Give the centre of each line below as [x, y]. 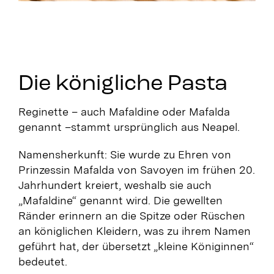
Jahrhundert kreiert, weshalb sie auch [115, 185]
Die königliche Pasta [123, 85]
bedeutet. [43, 262]
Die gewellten [188, 201]
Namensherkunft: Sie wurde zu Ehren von [124, 155]
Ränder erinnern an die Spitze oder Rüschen [131, 216]
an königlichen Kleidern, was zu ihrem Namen [134, 231]
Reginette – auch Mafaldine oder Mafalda [124, 112]
